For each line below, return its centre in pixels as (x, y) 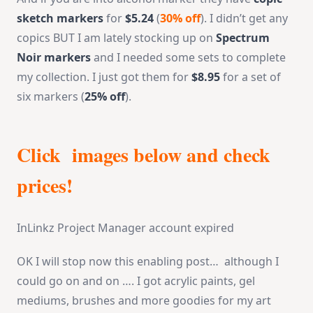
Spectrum (243, 38)
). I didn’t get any (244, 19)
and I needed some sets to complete (188, 58)
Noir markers (54, 58)
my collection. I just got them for (104, 77)
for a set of (250, 77)
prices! (45, 186)
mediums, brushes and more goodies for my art (144, 301)
